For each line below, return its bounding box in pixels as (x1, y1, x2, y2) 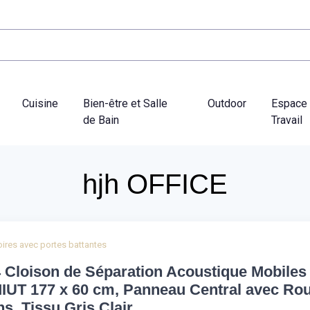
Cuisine (22, 96, 59, 110)
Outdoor (208, 96, 247, 110)
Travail (271, 113, 303, 127)
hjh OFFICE (82, 168, 228, 199)
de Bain (83, 113, 120, 127)
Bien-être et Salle (83, 96, 168, 110)
